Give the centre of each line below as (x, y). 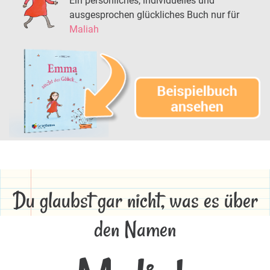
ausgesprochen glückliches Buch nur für (154, 14)
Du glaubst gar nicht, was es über (135, 201)
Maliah (84, 29)
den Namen (135, 230)
